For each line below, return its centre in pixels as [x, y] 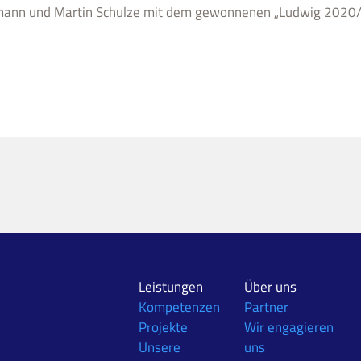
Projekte [163, 327]
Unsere [159, 347]
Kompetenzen [179, 307]
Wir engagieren [288, 327]
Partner [266, 307]
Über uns [270, 286]
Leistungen [170, 286]
